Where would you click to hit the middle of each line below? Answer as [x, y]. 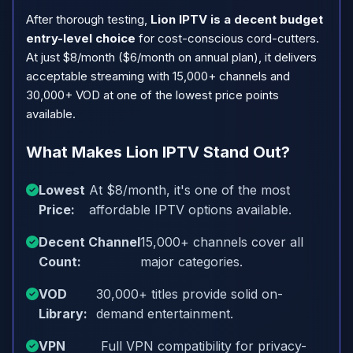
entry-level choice [81, 38]
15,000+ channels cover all [222, 242]
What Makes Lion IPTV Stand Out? [158, 152]
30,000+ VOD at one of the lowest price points [152, 95]
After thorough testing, [88, 19]
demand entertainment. [164, 314]
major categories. [192, 262]
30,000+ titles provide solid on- [189, 294]
